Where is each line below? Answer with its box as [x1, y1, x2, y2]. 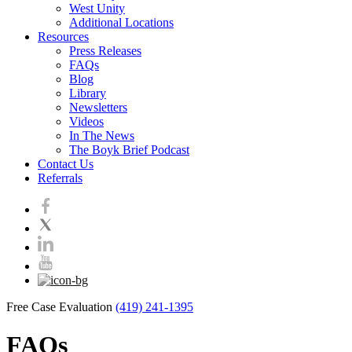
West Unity [69, 2, 125, 15]
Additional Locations [69, 16, 174, 29]
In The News [69, 129, 134, 142]
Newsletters [69, 101, 127, 114]
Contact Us [38, 157, 93, 170]
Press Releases [69, 44, 141, 57]
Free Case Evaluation [6, 300, 112, 313]
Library [69, 86, 106, 100]
